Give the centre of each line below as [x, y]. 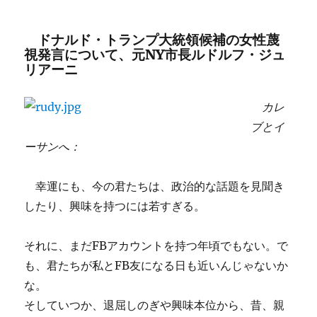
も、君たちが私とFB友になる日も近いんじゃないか [156, 265]
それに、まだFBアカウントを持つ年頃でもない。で [156, 246]
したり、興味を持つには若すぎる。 [115, 206]
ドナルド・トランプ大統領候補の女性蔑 [152, 40]
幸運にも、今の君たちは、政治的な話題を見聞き [155, 186]
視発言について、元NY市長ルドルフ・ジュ [155, 54]
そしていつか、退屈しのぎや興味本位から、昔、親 [155, 305]
